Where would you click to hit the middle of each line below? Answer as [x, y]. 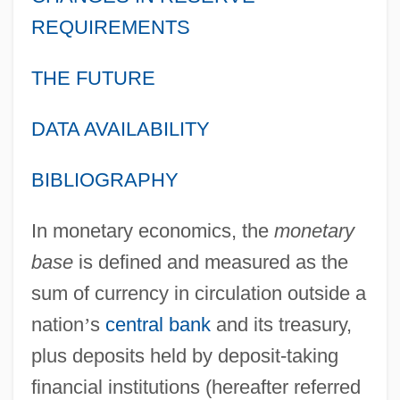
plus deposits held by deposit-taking [184, 355]
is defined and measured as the [210, 262]
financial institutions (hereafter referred [196, 387]
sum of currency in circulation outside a [198, 293]
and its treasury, [281, 324]
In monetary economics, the [152, 230]
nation [57, 324]
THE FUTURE [93, 78]
